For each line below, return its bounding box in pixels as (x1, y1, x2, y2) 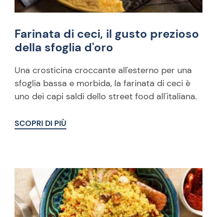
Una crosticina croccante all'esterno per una (15, 64, 192, 76)
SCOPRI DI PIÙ (15, 118, 66, 128)
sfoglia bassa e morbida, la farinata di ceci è (15, 77, 190, 89)
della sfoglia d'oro (15, 40, 113, 55)
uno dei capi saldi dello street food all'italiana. (15, 91, 197, 102)
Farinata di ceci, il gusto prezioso (15, 26, 199, 41)
